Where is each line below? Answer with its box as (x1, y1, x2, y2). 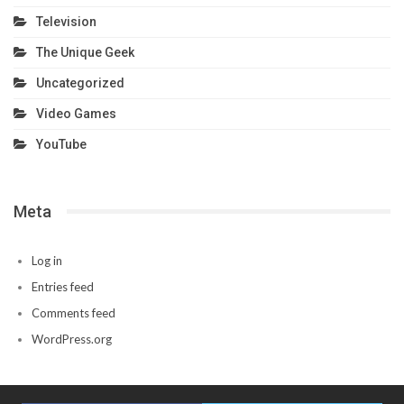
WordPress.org (32, 331, 112, 346)
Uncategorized (36, 75, 124, 90)
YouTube (36, 136, 87, 151)
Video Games (36, 106, 116, 121)
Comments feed (32, 305, 115, 320)
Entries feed (32, 279, 94, 294)
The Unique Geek (36, 44, 134, 60)
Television (36, 14, 96, 29)
